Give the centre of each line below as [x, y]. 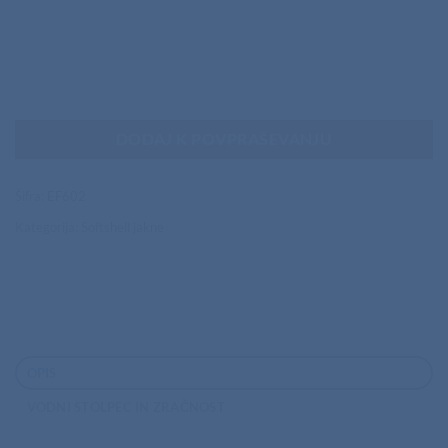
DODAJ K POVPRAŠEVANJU [224, 139]
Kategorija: [48, 226]
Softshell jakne [122, 226]
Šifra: [31, 195]
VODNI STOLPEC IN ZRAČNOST [125, 406]
